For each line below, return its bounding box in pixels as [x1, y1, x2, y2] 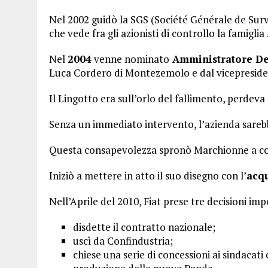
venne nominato [92, 52, 169, 66]
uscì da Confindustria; [73, 234, 173, 248]
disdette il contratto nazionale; [73, 220, 215, 234]
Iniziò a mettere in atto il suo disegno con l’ [49, 169, 246, 182]
